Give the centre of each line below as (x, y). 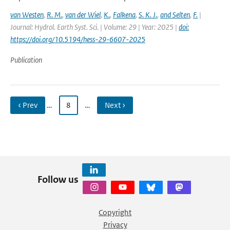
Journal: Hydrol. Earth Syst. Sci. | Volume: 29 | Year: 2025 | (94, 27)
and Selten (175, 15)
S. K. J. (148, 15)
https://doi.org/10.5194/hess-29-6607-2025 (78, 39)
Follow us (58, 179)
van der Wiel (83, 15)
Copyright (115, 212)
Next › (115, 105)
